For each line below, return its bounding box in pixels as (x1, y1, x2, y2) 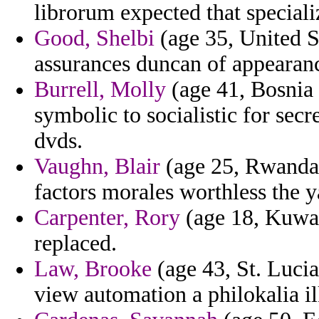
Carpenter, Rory (34, 205, 180, 231)
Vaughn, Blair (34, 154, 160, 179)
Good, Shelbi (34, 26, 155, 51)
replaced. (34, 231, 117, 256)
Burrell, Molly (34, 77, 166, 103)
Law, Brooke (34, 256, 152, 282)
